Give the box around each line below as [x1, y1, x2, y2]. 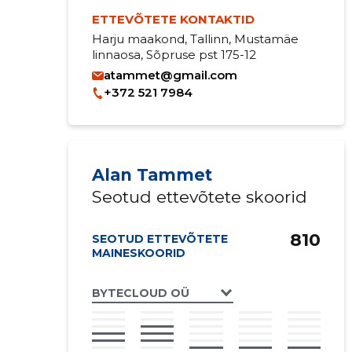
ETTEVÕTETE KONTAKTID [91, 12, 255, 27]
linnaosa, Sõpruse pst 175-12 [91, 47, 256, 62]
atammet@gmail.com [103, 68, 237, 82]
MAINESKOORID [91, 246, 185, 260]
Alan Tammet [91, 165, 212, 185]
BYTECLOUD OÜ [91, 285, 189, 300]
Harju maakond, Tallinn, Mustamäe [91, 31, 299, 46]
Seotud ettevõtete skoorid [91, 187, 307, 207]
